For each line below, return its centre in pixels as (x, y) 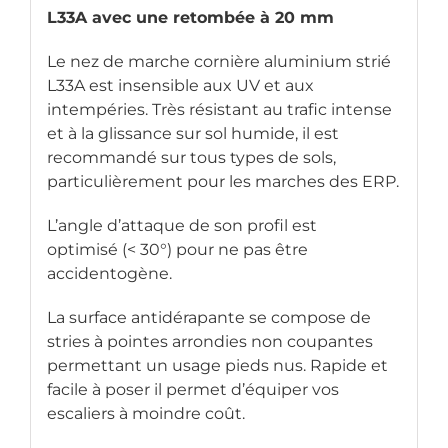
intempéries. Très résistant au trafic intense (219, 110)
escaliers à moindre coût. (145, 414)
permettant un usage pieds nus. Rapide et (217, 366)
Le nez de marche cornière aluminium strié (218, 62)
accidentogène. (109, 274)
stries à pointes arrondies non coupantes (209, 342)
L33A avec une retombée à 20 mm (190, 18)
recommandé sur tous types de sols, (191, 158)
